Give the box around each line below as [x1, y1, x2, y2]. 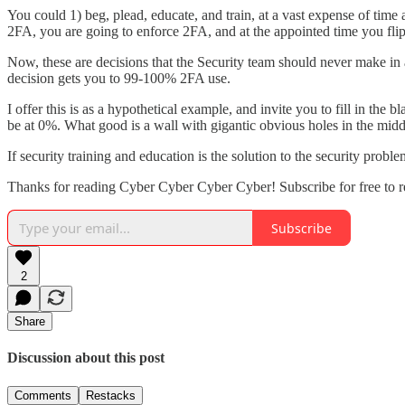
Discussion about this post [7, 350, 165, 366]
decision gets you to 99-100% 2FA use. [7, 71, 231, 87]
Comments [14, 388, 71, 402]
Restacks [86, 388, 136, 402]
